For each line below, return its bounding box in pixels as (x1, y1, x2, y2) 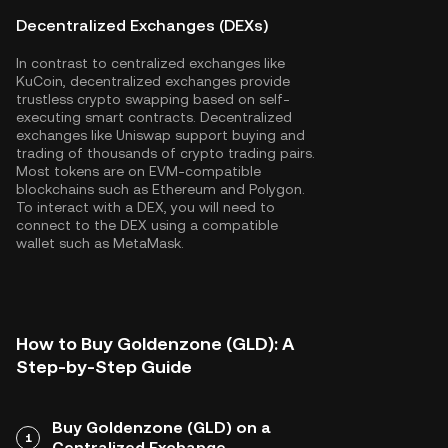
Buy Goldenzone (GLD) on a (52, 418, 271, 437)
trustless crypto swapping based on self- (16, 91, 290, 107)
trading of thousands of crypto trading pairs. (16, 145, 315, 161)
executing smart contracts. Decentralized (16, 109, 292, 125)
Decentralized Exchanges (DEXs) (16, 16, 268, 35)
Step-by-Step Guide (16, 356, 192, 377)
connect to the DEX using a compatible (16, 217, 278, 233)
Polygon (249, 181, 302, 197)
